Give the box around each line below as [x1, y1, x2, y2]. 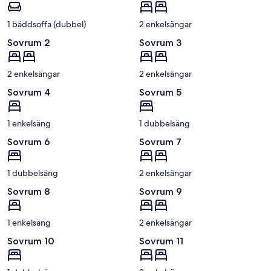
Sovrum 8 [7, 186, 50, 198]
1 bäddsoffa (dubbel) [7, 18, 86, 30]
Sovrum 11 [139, 235, 183, 247]
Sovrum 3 [139, 36, 181, 48]
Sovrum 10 [7, 235, 54, 247]
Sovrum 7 [139, 136, 181, 148]
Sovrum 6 [7, 136, 50, 148]
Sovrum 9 [139, 186, 182, 198]
